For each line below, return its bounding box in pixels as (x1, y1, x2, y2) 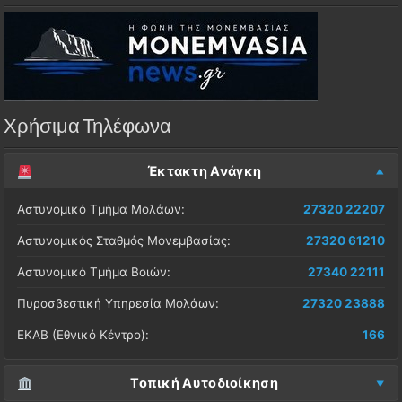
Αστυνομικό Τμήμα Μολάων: (17, 202, 186, 217)
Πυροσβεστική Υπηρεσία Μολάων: (17, 296, 220, 311)
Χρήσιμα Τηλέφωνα (4, 118, 172, 139)
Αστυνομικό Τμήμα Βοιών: (17, 265, 171, 280)
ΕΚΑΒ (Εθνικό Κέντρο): (17, 328, 150, 343)
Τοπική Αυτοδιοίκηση (130, 375, 278, 392)
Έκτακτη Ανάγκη (146, 163, 262, 180)
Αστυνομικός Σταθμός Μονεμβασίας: (17, 233, 232, 249)
